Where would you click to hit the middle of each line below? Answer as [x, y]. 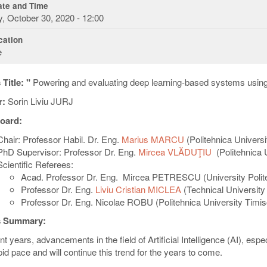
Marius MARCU [153, 139]
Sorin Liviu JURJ [41, 101]
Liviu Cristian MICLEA [138, 189]
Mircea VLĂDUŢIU [174, 151]
